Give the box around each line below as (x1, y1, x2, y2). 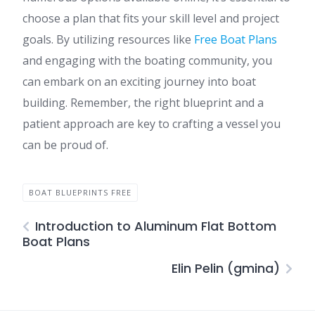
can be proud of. (22, 137, 108, 153)
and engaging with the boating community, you (22, 53, 272, 68)
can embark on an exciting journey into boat (22, 74, 256, 89)
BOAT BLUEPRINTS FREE (29, 187, 131, 198)
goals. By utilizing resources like (22, 32, 194, 47)
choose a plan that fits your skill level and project (22, 11, 279, 26)
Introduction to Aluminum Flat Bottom (35, 217, 276, 235)
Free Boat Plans (194, 32, 277, 47)
